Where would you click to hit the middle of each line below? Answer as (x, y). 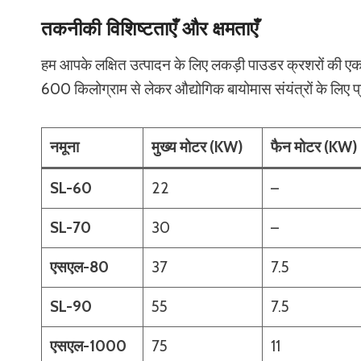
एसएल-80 (79, 267)
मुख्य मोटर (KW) (197, 147)
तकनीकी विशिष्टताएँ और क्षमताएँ (149, 28)
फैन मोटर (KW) (314, 147)
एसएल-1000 (88, 346)
